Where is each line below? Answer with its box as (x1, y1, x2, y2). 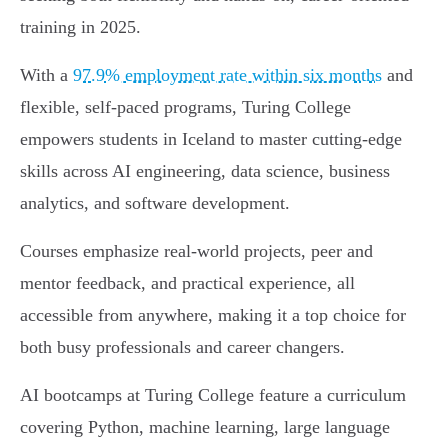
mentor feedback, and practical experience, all (20, 273, 355, 294)
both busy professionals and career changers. (20, 337, 345, 358)
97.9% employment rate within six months (73, 65, 382, 86)
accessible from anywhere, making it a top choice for (20, 305, 406, 326)
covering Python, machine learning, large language (20, 417, 390, 438)
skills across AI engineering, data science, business (20, 161, 390, 182)
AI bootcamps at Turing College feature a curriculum (20, 385, 406, 406)
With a (20, 65, 73, 86)
